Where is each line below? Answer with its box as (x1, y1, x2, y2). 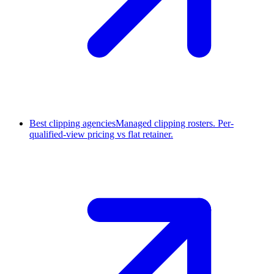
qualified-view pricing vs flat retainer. (29, 129, 173, 140)
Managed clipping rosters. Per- (116, 118, 234, 129)
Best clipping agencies (29, 118, 116, 129)
